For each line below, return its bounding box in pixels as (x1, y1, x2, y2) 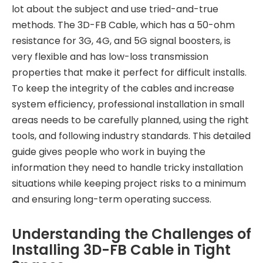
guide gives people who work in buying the (12, 145, 205, 159)
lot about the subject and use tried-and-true (12, 2, 218, 16)
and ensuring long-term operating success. (12, 193, 211, 206)
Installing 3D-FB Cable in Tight (12, 240, 231, 259)
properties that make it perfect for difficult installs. (12, 66, 247, 79)
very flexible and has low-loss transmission (12, 50, 208, 63)
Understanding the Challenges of (12, 224, 251, 244)
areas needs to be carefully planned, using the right (12, 113, 249, 127)
